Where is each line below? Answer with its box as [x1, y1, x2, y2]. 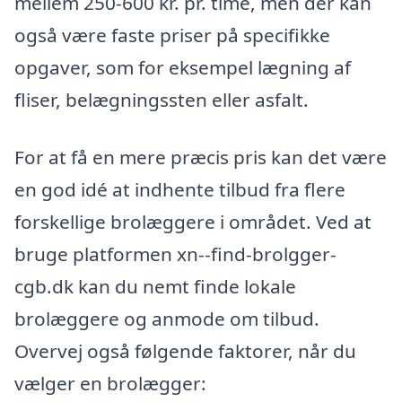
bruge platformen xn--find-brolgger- [14, 241, 336, 267]
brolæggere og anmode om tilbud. [14, 306, 319, 332]
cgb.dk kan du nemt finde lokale [14, 274, 296, 300]
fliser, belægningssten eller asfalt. [14, 87, 309, 113]
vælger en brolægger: [14, 371, 206, 397]
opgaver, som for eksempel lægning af [14, 55, 351, 81]
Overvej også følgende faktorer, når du [14, 338, 356, 364]
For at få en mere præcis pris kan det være [14, 144, 387, 170]
